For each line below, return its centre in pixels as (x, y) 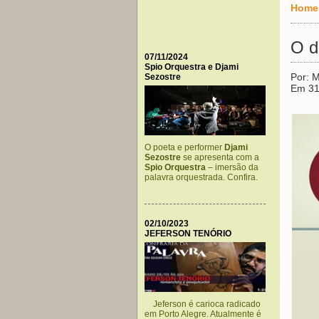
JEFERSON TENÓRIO (188, 234)
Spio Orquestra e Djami (192, 67)
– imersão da (232, 167)
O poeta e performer (184, 147)
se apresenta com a (220, 157)
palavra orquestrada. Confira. (201, 177)
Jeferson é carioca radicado (203, 304)
